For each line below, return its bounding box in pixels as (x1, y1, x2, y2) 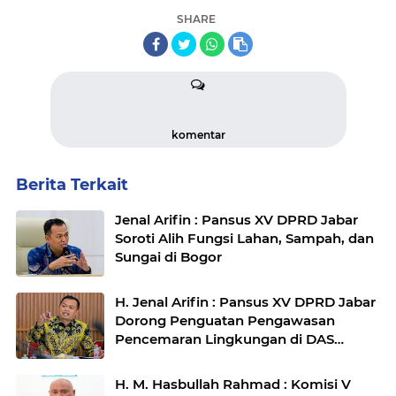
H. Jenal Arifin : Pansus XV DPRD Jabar (115, 293, 376, 310)
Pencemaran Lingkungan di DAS (115, 331, 334, 347)
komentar (171, 128, 225, 141)
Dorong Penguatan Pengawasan (115, 312, 335, 329)
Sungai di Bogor (115, 248, 222, 265)
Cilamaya (115, 349, 178, 366)
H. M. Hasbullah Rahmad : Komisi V (115, 376, 351, 392)
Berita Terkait (16, 175, 128, 194)
